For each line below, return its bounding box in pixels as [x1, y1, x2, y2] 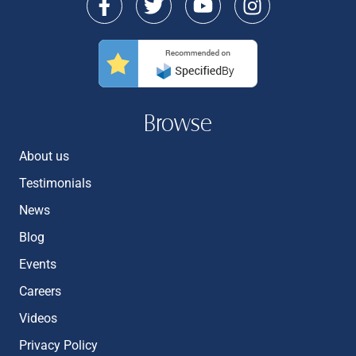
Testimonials [19, 176, 91, 191]
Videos [19, 311, 57, 326]
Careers [19, 284, 61, 299]
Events [19, 257, 56, 272]
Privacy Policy [19, 338, 98, 353]
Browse [144, 110, 212, 136]
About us [19, 149, 69, 164]
